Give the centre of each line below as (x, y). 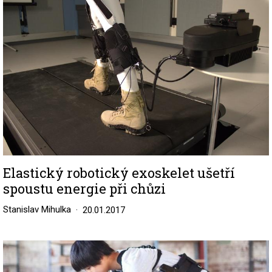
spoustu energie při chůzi (84, 189)
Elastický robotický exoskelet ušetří (119, 173)
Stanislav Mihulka (37, 210)
